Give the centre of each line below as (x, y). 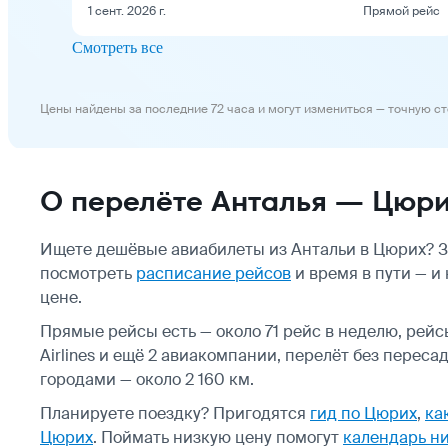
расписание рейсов (213, 273)
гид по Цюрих (363, 413)
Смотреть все (117, 47)
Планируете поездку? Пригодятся (175, 413)
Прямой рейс (401, 10)
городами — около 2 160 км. (147, 379)
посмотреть (88, 273)
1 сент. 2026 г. (127, 10)
